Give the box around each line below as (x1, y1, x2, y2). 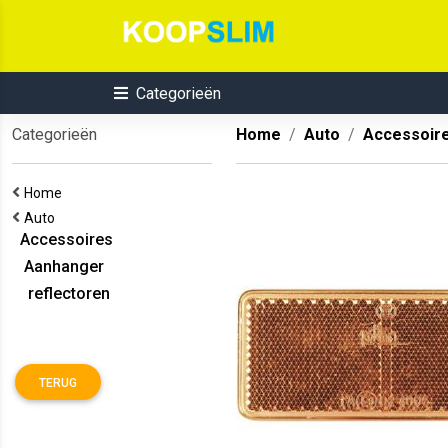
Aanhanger (12, 257, 104, 276)
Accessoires (12, 230, 113, 249)
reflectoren (12, 284, 110, 303)
